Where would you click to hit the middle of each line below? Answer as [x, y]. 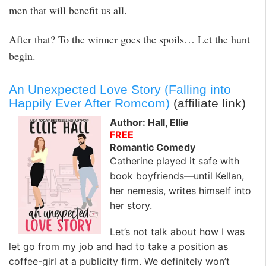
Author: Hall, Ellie [149, 123]
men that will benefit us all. [68, 10]
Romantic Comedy [153, 148]
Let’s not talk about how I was [177, 231]
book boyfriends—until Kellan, [177, 176]
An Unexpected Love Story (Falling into [120, 89]
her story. [131, 206]
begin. [22, 56]
